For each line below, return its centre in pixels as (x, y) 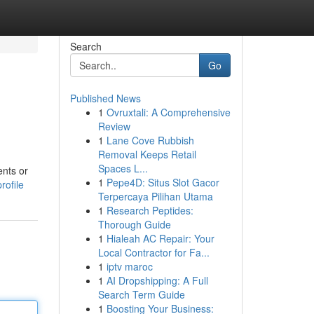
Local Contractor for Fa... (153, 252)
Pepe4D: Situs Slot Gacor (163, 182)
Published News (105, 98)
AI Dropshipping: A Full (157, 280)
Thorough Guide (134, 224)
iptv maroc (129, 266)
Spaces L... (123, 168)
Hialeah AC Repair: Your (160, 238)
